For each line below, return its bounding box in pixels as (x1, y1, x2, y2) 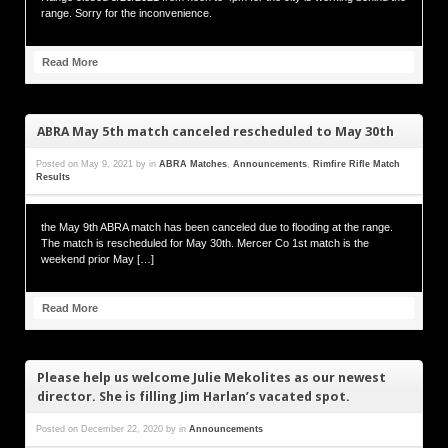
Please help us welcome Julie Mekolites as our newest (37, 369, 387, 385)
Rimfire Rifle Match (313, 159, 400, 170)
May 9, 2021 (81, 159, 133, 170)
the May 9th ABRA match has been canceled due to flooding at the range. (41, 221, 393, 234)
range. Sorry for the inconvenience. (41, 7, 212, 20)
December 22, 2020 (81, 424, 163, 435)
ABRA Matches (159, 159, 227, 170)
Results (36, 172, 70, 183)
